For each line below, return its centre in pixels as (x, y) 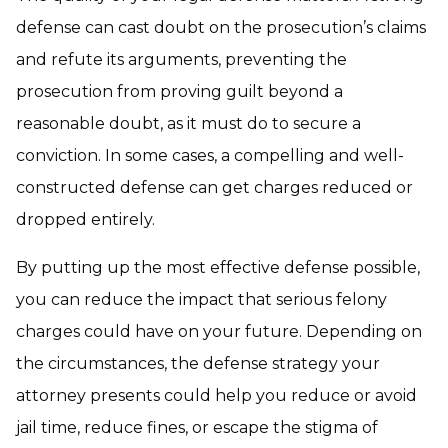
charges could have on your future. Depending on (219, 331)
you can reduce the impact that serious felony (201, 299)
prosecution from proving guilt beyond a (179, 91)
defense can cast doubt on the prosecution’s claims (221, 27)
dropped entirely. (85, 219)
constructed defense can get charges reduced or (214, 187)
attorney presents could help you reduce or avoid (216, 395)
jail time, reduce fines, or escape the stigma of (197, 427)
